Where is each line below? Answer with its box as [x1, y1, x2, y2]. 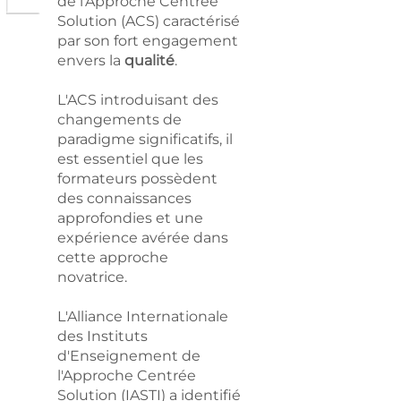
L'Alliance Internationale [57, 308, 228, 325]
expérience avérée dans [57, 229, 228, 246]
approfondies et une [57, 209, 203, 226]
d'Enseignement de [57, 347, 200, 364]
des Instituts [57, 328, 148, 345]
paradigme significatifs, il [57, 131, 233, 148]
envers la [57, 52, 124, 69]
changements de [57, 111, 182, 128]
